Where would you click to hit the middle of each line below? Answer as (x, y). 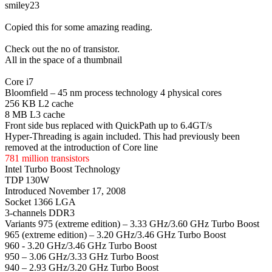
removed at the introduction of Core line (81, 147)
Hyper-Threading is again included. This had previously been (122, 136)
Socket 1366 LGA (40, 202)
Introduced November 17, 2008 (65, 191)
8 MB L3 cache (35, 114)
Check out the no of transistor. (62, 49)
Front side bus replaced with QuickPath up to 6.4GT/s (108, 125)
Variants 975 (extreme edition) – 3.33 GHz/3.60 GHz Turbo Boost (132, 223)
